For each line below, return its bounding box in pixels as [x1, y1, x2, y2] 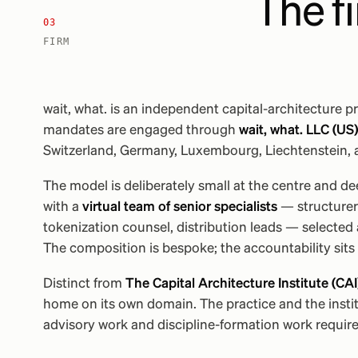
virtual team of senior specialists [82, 201, 277, 214]
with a [42, 201, 82, 214]
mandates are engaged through [42, 124, 239, 137]
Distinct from [42, 277, 125, 291]
